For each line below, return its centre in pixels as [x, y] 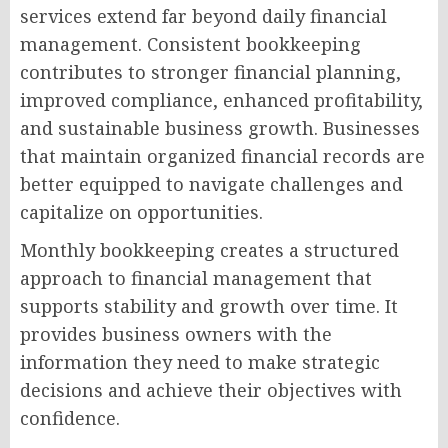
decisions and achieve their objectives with [211, 390]
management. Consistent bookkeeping [190, 44]
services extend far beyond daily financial [203, 16]
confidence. [70, 418]
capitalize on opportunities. [141, 212]
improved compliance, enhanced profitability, [221, 100]
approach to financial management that [196, 278]
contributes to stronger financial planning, [210, 72]
